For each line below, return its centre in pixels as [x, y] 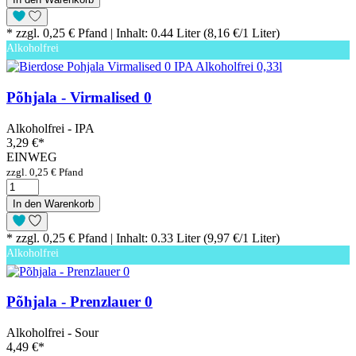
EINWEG [32, 157]
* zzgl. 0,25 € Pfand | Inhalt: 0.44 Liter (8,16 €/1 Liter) [143, 33]
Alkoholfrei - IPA [50, 128]
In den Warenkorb [53, 203]
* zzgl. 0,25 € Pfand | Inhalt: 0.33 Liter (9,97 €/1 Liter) [143, 238]
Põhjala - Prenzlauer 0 [79, 302]
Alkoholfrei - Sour [52, 333]
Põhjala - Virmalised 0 [79, 98]
